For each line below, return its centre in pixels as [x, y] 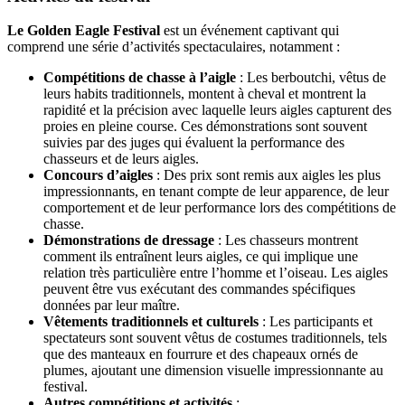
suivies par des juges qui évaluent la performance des [194, 143]
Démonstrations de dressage [129, 240]
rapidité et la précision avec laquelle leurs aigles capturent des [217, 110]
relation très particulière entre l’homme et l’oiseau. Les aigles [216, 273]
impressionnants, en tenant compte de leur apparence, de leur [216, 192]
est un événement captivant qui [250, 31]
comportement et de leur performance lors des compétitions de [220, 208]
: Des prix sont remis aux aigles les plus [267, 175]
